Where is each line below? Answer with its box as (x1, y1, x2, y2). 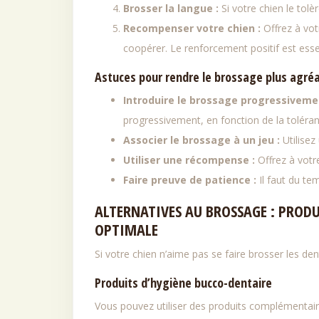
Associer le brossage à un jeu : (123, 133, 283, 147)
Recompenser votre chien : (123, 21, 263, 35)
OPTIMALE (95, 219, 158, 240)
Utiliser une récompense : (123, 153, 258, 167)
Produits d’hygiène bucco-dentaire (95, 274, 272, 291)
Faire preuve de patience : (123, 173, 259, 187)
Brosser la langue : (123, 1, 221, 15)
